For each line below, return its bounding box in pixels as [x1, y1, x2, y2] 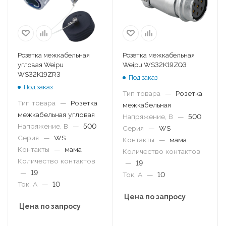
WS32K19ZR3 [18, 70, 61, 78]
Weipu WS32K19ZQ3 [123, 61, 187, 69]
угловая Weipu [18, 61, 64, 69]
